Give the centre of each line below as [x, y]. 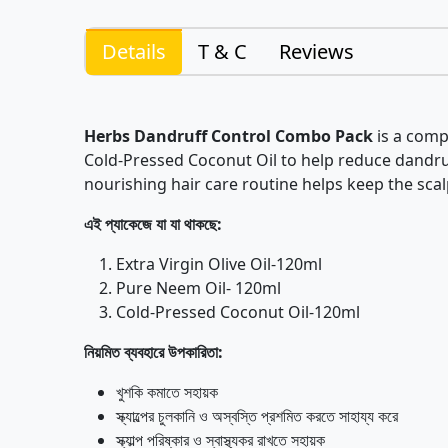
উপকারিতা [193, 352]
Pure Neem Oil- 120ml [198, 288]
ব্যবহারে [144, 352]
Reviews [316, 51]
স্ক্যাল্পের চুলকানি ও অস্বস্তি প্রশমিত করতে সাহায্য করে [257, 416]
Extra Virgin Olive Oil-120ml [219, 264]
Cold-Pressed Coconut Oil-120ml [238, 312]
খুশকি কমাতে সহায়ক [167, 392]
